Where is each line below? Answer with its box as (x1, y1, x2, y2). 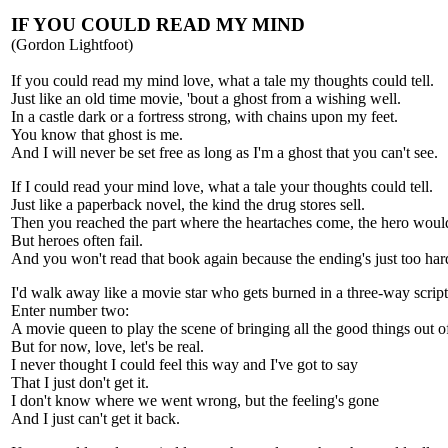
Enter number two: (11, 302, 129, 319)
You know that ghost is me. (11, 126, 183, 143)
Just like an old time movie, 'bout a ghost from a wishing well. (11, 90, 401, 107)
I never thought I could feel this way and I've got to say (11, 356, 358, 373)
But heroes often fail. (11, 232, 143, 249)
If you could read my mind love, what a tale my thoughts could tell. (11, 72, 434, 89)
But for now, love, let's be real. (11, 338, 204, 355)
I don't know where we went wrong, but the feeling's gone (11, 392, 379, 409)
